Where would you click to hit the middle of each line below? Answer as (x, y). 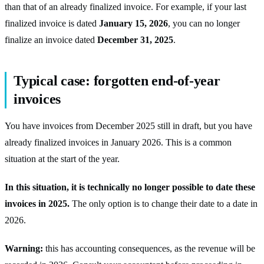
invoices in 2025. (37, 203)
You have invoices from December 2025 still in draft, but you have (128, 126)
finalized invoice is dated (52, 23)
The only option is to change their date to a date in (164, 203)
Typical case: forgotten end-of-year (117, 80)
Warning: (24, 248)
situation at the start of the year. (62, 159)
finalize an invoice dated (51, 39)
